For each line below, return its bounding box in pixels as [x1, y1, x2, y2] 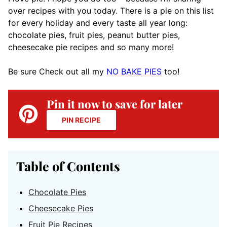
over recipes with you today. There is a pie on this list [8, 6, 214, 16]
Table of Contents [16, 158, 120, 174]
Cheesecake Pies [28, 203, 93, 213]
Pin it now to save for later [47, 96, 182, 111]
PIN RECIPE [62, 116, 101, 124]
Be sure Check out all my [8, 66, 106, 77]
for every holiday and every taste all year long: [8, 18, 187, 28]
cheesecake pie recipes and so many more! [8, 42, 174, 52]
